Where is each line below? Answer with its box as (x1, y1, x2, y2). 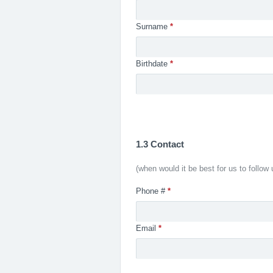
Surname (136, 22, 168, 31)
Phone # (136, 186, 165, 196)
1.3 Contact (136, 139, 184, 149)
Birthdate (136, 59, 168, 68)
